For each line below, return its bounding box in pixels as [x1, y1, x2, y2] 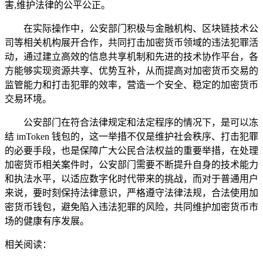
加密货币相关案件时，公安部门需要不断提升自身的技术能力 [5, 159, 258, 170]
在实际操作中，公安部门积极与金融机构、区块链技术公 [23, 23, 258, 33]
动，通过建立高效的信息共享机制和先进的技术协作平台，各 [5, 51, 258, 62]
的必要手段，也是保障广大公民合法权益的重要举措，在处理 [5, 145, 258, 156]
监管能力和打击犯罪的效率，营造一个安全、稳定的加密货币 [5, 79, 258, 90]
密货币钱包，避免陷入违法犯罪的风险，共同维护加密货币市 [5, 201, 258, 212]
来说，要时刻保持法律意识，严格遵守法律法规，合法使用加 [5, 187, 258, 198]
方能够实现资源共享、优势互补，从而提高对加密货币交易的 [5, 65, 258, 76]
